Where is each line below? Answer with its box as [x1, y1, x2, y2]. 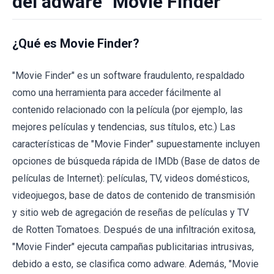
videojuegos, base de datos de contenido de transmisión [12, 190, 255, 201]
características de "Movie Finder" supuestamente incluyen [12, 138, 260, 150]
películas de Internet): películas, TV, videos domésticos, [12, 172, 250, 184]
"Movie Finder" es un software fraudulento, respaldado [12, 70, 245, 81]
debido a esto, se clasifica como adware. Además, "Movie [12, 258, 259, 270]
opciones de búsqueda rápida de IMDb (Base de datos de [12, 155, 260, 167]
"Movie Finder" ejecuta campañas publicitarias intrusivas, [12, 241, 254, 253]
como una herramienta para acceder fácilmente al [12, 87, 221, 98]
